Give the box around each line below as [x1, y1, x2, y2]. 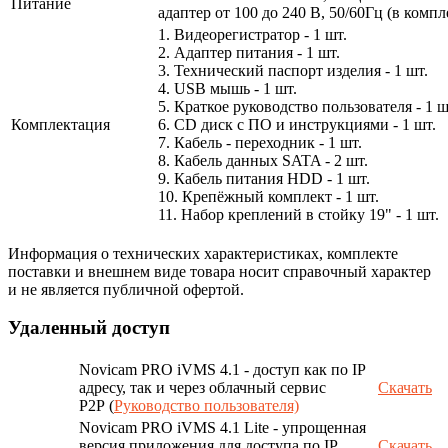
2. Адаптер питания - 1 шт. [158, 43, 340, 61]
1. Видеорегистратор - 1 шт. [158, 25, 347, 43]
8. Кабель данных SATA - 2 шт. [158, 151, 368, 169]
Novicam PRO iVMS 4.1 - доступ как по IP [79, 361, 365, 379]
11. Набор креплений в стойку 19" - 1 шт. [158, 205, 439, 223]
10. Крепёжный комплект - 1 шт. [158, 187, 379, 205]
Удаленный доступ [8, 317, 170, 339]
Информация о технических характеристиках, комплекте [8, 244, 398, 262]
